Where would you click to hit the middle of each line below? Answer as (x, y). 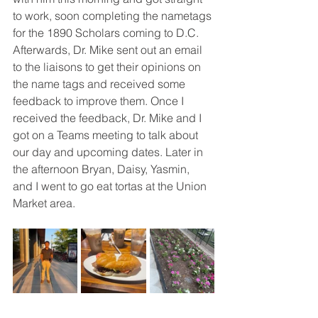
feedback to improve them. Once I (100, 101)
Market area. (45, 203)
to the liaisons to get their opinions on (108, 67)
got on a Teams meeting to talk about (107, 135)
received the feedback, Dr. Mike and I (109, 118)
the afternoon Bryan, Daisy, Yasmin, (103, 169)
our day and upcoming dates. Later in (109, 152)
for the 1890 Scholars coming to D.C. (107, 33)
